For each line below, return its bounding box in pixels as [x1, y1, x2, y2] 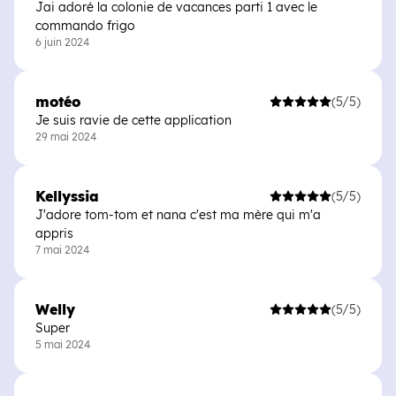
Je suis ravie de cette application [35, 112, 232, 128]
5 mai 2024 [35, 338, 90, 351]
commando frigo [35, 18, 135, 34]
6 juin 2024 [35, 35, 89, 49]
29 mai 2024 [35, 130, 96, 143]
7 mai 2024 [35, 243, 89, 256]
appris [35, 225, 73, 241]
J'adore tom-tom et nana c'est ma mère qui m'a [35, 207, 321, 223]
